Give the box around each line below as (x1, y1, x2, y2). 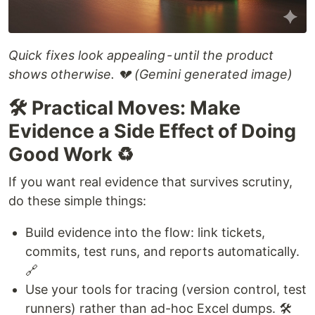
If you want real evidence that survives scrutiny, (8, 174, 292, 189)
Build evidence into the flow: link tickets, (25, 224, 265, 240)
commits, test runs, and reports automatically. (25, 243, 300, 259)
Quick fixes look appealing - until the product (8, 47, 274, 63)
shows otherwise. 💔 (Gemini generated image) (8, 66, 292, 82)
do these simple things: (8, 193, 146, 208)
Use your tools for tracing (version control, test (25, 281, 307, 297)
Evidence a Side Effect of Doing (8, 119, 296, 143)
